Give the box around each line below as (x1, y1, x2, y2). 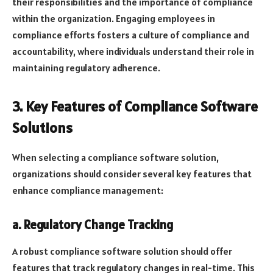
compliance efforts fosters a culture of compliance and (12, 29, 249, 41)
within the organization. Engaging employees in (12, 12, 215, 25)
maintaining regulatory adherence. (12, 62, 160, 74)
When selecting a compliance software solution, (12, 151, 219, 164)
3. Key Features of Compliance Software (12, 97, 258, 116)
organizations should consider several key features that (12, 168, 252, 180)
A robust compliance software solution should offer (12, 245, 232, 258)
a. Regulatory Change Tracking (12, 216, 173, 233)
